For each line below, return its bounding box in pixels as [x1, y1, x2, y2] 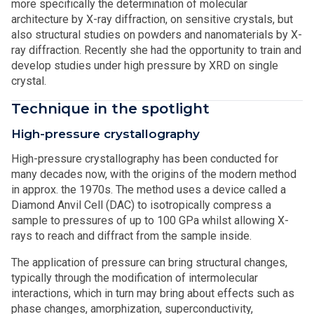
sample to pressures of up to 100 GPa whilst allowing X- [11, 213, 289, 227]
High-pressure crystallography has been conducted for [11, 151, 278, 165]
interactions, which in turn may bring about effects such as [11, 286, 294, 300]
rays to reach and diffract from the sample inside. [11, 228, 252, 243]
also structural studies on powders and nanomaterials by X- [11, 27, 302, 41]
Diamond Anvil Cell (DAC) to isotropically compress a [11, 198, 271, 212]
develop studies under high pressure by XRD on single [11, 58, 278, 72]
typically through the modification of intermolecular [11, 271, 258, 285]
